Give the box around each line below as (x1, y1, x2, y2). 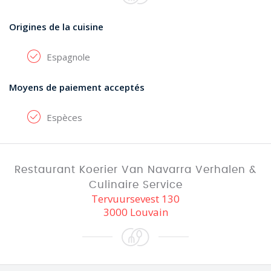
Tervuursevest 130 (91, 192, 180, 206)
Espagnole (47, 51, 90, 63)
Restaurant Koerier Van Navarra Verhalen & (15, 165, 256, 175)
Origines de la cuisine (9, 21, 103, 33)
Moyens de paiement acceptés (9, 81, 145, 93)
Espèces (47, 111, 82, 123)
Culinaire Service (88, 180, 183, 190)
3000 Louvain (103, 205, 168, 219)
